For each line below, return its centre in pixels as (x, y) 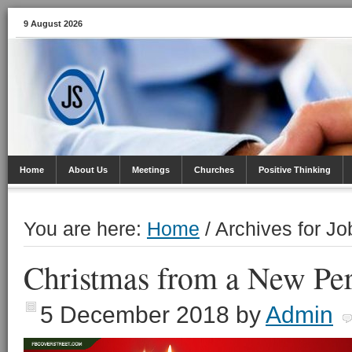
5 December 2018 (135, 315)
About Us (88, 170)
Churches (214, 170)
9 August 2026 (53, 24)
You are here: (85, 229)
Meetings (151, 170)
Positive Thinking (295, 170)
